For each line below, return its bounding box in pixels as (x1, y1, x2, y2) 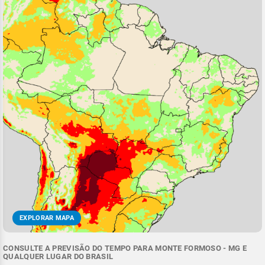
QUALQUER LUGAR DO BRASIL (3, 252, 114, 261)
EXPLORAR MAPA (20, 214, 74, 222)
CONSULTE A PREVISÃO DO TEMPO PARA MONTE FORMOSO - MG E (3, 244, 247, 253)
